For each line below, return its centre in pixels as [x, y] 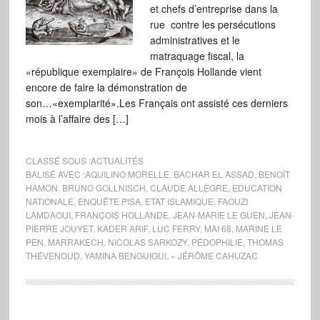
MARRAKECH [75, 242]
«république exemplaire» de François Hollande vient [143, 71]
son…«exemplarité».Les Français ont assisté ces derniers [156, 103]
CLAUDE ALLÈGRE [189, 187]
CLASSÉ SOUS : [58, 160]
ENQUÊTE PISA [109, 201]
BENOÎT [274, 174]
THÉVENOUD [52, 255]
